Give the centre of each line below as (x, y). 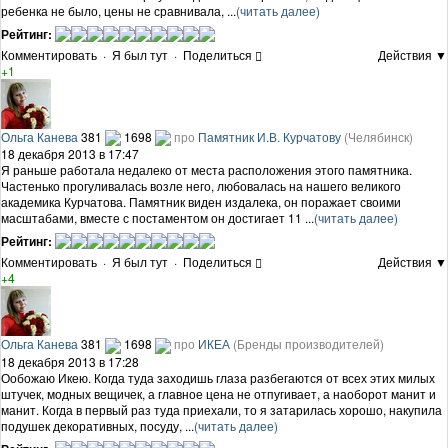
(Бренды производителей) (308, 344)
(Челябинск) (378, 136)
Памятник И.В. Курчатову (269, 136)
